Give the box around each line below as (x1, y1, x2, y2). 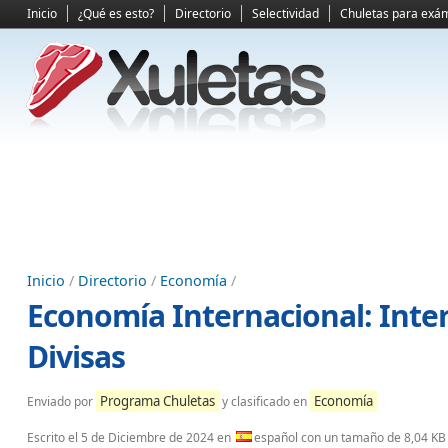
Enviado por (27, 393, 96, 410)
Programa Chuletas (100, 392, 215, 410)
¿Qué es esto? (78, 5, 154, 22)
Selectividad (252, 5, 319, 22)
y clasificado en (219, 393, 310, 410)
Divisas (27, 336, 125, 377)
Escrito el (27, 429, 81, 446)
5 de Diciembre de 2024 (81, 429, 214, 446)
